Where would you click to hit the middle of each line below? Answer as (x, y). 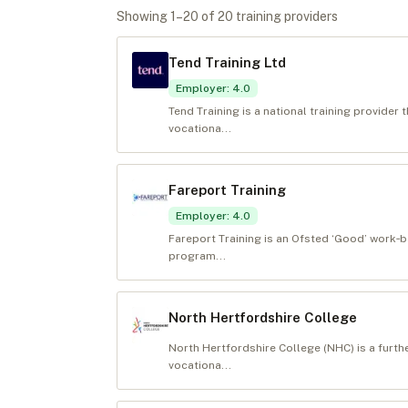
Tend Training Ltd (227, 62)
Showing (143, 16)
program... (197, 256)
